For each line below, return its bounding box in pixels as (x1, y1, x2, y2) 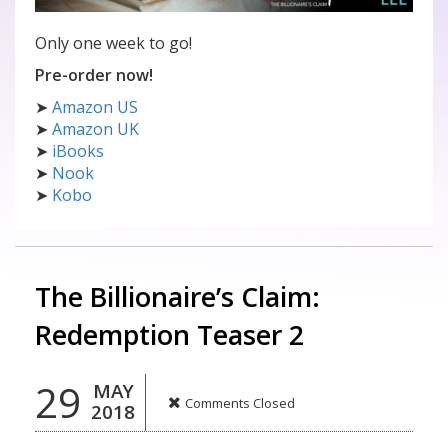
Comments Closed (185, 394, 295, 413)
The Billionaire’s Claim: (35, 279, 320, 316)
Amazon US (52, 96, 138, 119)
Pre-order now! (35, 64, 153, 87)
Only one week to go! (35, 32, 192, 55)
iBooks (52, 140, 104, 163)
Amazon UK (52, 118, 139, 141)
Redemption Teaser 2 (35, 317, 304, 354)
